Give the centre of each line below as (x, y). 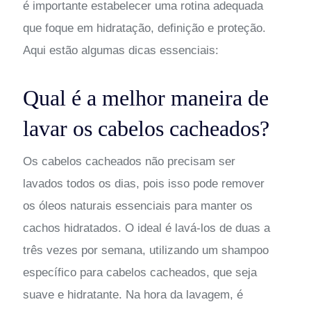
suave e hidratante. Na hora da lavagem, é (133, 294)
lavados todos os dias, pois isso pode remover (143, 183)
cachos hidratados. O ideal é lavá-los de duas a (146, 228)
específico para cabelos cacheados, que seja (140, 272)
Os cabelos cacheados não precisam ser (129, 161)
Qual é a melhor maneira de (145, 98)
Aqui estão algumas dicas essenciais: (120, 50)
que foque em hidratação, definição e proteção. (144, 28)
